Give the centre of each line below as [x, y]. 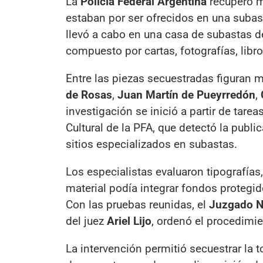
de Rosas [89, 95]
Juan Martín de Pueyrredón [186, 95]
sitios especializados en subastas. [151, 144]
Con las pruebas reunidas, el [137, 204]
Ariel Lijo [129, 221]
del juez [86, 221]
